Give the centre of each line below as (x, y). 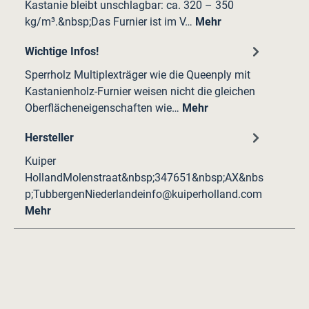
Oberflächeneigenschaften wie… (103, 108)
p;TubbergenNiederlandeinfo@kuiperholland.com (143, 195)
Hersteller (49, 137)
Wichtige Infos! (62, 51)
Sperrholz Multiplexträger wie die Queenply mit (138, 75)
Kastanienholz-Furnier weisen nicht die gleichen (140, 92)
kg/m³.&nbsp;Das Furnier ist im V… (110, 22)
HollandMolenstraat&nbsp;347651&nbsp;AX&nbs (144, 178)
